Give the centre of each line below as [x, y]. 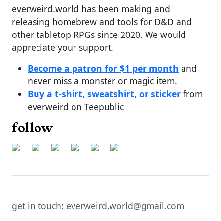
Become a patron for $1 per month [103, 68]
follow [33, 128]
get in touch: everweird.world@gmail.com [98, 206]
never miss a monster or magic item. [102, 81]
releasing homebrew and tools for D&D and [102, 22]
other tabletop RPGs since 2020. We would [99, 35]
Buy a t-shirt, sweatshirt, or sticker [104, 94]
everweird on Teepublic [76, 107]
